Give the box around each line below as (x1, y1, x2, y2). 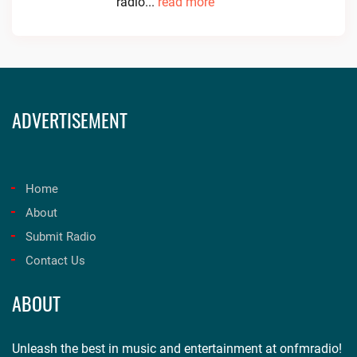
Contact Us (25, 253, 85, 268)
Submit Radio (25, 229, 96, 244)
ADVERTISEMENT (12, 105, 127, 134)
